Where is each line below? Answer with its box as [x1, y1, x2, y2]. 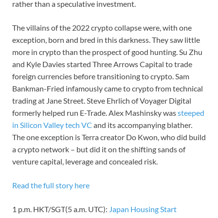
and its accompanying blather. [92, 120, 192, 129]
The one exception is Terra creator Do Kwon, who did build [12, 132, 206, 142]
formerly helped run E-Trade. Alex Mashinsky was [12, 108, 176, 117]
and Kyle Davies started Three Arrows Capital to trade [12, 59, 192, 69]
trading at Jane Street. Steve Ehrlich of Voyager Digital [12, 95, 191, 105]
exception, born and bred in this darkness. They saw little [12, 35, 200, 44]
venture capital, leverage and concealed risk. [12, 156, 158, 166]
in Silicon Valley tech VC [12, 120, 92, 129]
